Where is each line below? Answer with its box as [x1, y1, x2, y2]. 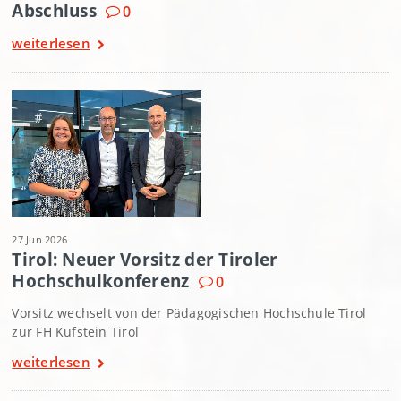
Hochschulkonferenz [12, 269, 190, 293]
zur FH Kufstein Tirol [12, 323, 139, 341]
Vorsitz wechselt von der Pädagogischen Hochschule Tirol [12, 304, 367, 322]
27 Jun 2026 [12, 233, 68, 247]
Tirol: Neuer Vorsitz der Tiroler [12, 248, 278, 271]
